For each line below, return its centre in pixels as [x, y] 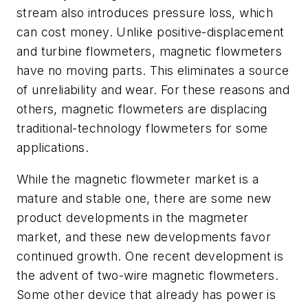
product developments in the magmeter [133, 217]
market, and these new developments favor [144, 236]
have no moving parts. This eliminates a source [153, 71]
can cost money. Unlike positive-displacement [151, 32]
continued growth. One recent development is [150, 256]
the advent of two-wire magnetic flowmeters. [148, 275]
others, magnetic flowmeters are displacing [142, 109]
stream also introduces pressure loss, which [145, 13]
